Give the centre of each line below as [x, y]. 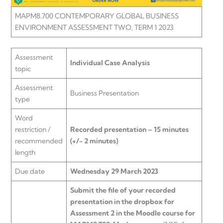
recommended [39, 141]
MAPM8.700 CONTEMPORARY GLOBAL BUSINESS [97, 16]
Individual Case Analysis [110, 63]
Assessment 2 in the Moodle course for [133, 213]
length [25, 153]
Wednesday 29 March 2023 [114, 171]
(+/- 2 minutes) [94, 141]
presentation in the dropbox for [122, 202]
